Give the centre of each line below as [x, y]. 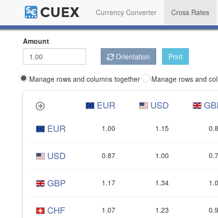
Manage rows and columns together [85, 79]
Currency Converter [126, 12]
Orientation [133, 56]
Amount [36, 41]
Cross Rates [190, 12]
